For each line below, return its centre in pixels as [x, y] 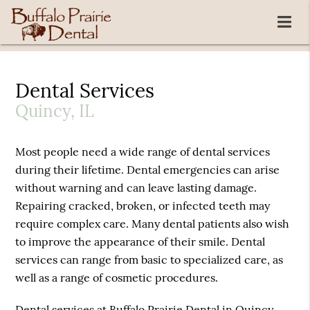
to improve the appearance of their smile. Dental [140, 242]
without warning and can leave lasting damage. [136, 188]
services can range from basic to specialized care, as [149, 260]
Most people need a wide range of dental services [143, 152]
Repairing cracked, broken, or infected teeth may [143, 206]
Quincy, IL [55, 111]
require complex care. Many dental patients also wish [153, 224]
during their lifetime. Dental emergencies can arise [148, 170]
